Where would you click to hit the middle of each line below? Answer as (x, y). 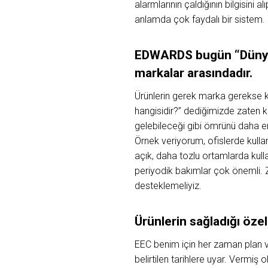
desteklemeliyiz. (168, 185)
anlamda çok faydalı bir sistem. (200, 19)
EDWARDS (165, 55)
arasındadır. (220, 73)
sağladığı (216, 221)
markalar (161, 73)
